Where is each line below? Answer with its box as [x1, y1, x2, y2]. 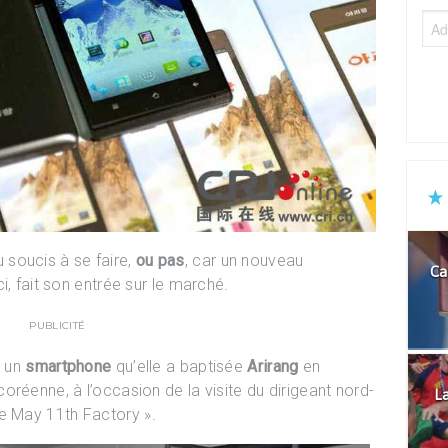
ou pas [135, 250, 185, 270]
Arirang [247, 356, 299, 376]
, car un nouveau [184, 250, 304, 270]
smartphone [25, 356, 112, 376]
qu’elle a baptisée [111, 356, 248, 376]
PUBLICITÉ [29, 318, 86, 332]
